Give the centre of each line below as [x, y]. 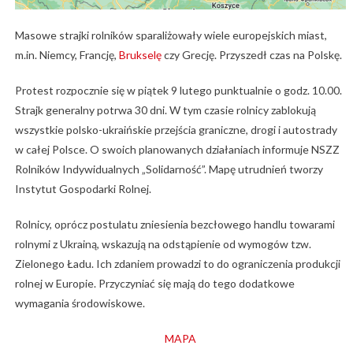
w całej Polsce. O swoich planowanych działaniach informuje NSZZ [177, 149]
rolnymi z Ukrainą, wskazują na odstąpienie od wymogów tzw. [163, 243]
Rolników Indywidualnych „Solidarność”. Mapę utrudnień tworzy [169, 169]
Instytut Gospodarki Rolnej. [83, 188]
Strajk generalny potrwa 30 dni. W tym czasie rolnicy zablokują [165, 110]
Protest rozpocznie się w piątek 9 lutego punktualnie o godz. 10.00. [178, 90]
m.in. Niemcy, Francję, [67, 54]
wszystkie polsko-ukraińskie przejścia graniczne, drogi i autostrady [176, 129]
